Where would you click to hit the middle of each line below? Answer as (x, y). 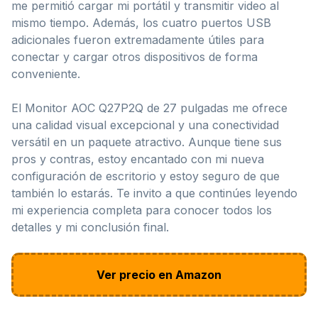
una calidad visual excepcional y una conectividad (145, 125)
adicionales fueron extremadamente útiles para (138, 39)
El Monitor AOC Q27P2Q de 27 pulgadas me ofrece (149, 108)
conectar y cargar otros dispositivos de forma (135, 56)
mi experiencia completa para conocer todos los (142, 210)
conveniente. (46, 73)
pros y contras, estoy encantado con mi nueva (138, 159)
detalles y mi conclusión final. (90, 227)
